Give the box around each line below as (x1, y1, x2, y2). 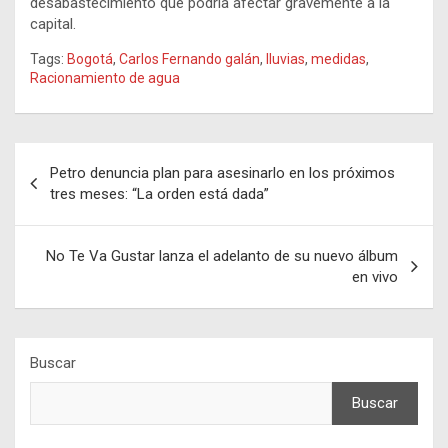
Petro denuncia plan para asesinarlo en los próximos (50, 163, 395, 182)
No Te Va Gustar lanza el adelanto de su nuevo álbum (46, 246, 398, 265)
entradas (14, 206, 116, 236)
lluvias (266, 50, 305, 67)
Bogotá (67, 50, 113, 67)
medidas (311, 50, 366, 67)
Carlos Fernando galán (119, 50, 260, 67)
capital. (30, 14, 76, 33)
